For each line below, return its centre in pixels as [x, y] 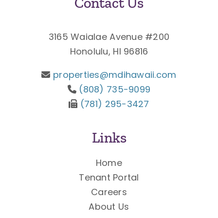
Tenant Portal [109, 178]
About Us [109, 207]
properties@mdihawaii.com [115, 75]
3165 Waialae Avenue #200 [109, 37]
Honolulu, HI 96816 [109, 52]
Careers [109, 192]
